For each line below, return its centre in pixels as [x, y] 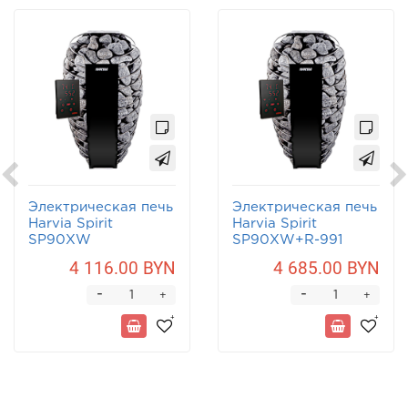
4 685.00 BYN [326, 269]
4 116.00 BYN [122, 269]
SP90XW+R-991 [287, 240]
